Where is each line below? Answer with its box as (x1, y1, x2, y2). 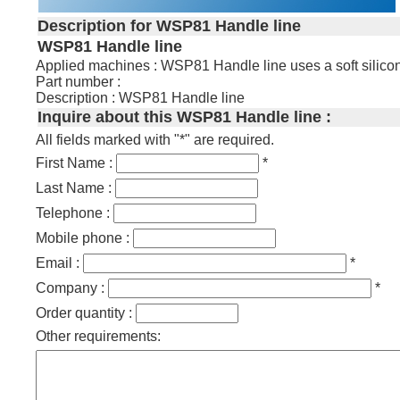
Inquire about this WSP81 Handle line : (37, 107, 332, 126)
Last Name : (36, 179, 116, 196)
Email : (36, 254, 84, 271)
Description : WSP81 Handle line (36, 89, 246, 105)
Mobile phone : (36, 229, 134, 246)
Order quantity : (36, 304, 137, 321)
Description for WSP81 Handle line (37, 17, 302, 36)
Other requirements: (36, 328, 162, 344)
